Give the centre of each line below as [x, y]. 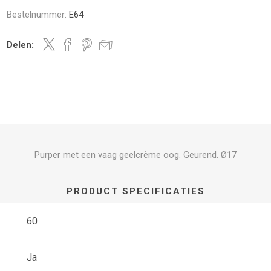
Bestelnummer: [37, 15]
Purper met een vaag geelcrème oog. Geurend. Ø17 [135, 155]
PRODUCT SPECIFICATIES [135, 191]
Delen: [21, 45]
